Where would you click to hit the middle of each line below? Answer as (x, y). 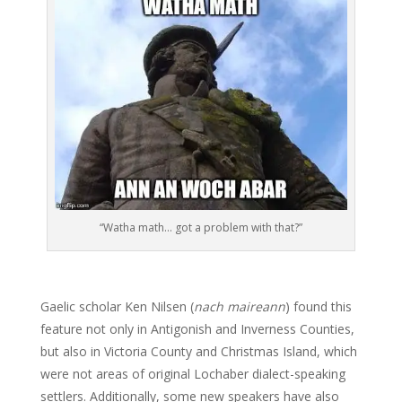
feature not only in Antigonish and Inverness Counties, (197, 328)
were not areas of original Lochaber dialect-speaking (192, 373)
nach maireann (239, 306)
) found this (318, 306)
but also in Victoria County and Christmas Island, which (198, 351)
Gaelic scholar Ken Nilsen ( (117, 306)
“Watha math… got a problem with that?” (201, 227)
